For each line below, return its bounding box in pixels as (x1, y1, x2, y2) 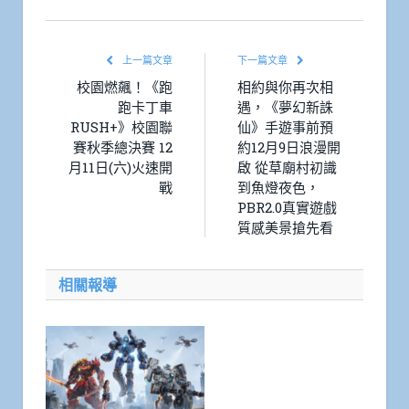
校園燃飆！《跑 (77, 77, 173, 96)
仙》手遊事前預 (237, 117, 333, 136)
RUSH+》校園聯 (70, 117, 173, 136)
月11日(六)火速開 (68, 157, 173, 176)
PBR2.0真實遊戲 (237, 197, 337, 216)
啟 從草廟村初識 (237, 157, 337, 176)
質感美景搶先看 (237, 217, 333, 236)
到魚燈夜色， (237, 177, 320, 196)
